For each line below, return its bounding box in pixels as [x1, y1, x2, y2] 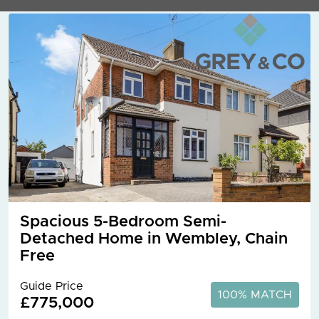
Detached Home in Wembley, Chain [20, 231, 288, 247]
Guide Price [20, 280, 84, 292]
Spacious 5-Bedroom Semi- [20, 214, 227, 230]
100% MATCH [217, 288, 292, 300]
